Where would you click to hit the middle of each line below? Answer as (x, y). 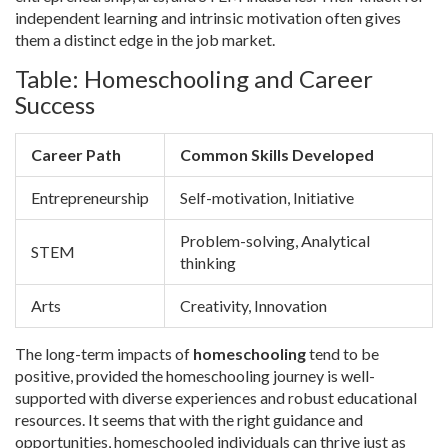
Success (55, 105)
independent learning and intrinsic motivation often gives (208, 18)
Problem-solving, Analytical (275, 241)
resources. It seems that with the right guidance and (189, 420)
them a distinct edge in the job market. (145, 40)
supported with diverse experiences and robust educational (216, 398)
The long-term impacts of (104, 354)
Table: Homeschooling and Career (194, 79)
